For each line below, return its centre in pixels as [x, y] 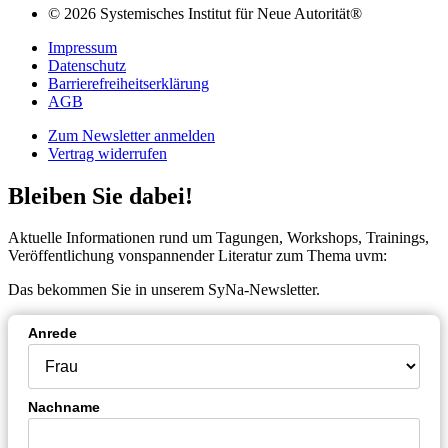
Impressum [82, 47]
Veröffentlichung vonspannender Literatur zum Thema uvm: [199, 256]
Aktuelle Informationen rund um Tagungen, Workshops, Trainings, [218, 238]
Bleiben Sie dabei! [100, 195]
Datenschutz [87, 65]
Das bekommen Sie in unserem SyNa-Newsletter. [166, 290]
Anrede [52, 333]
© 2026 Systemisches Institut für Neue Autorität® [205, 13]
